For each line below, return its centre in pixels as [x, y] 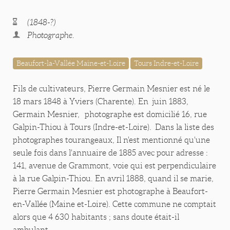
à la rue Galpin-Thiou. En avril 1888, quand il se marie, [113, 179]
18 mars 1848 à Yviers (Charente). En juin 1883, [101, 102]
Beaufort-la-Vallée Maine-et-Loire [71, 63]
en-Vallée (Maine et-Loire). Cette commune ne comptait [114, 204]
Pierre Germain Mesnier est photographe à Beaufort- [110, 191]
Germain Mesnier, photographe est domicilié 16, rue [110, 114]
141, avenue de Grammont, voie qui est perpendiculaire [114, 166]
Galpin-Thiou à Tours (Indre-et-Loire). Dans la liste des [113, 127]
